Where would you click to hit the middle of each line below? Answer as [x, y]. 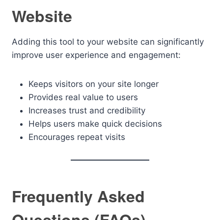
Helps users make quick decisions [95, 124]
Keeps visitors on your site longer [94, 84]
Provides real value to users [83, 97]
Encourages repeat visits [77, 137]
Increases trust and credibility [87, 110]
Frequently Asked [78, 196]
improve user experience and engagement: [96, 55]
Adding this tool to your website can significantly [108, 42]
